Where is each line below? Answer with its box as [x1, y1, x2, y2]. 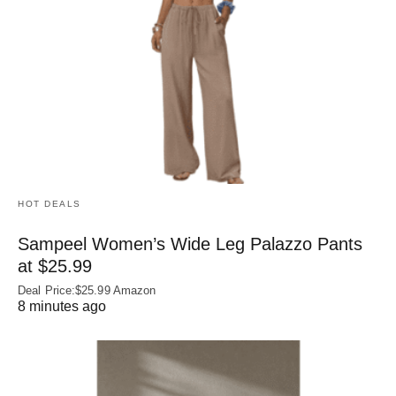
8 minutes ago [18, 299, 106, 315]
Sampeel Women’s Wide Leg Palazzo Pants [18, 234, 362, 255]
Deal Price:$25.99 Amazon [18, 284, 156, 298]
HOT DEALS [18, 199, 81, 209]
